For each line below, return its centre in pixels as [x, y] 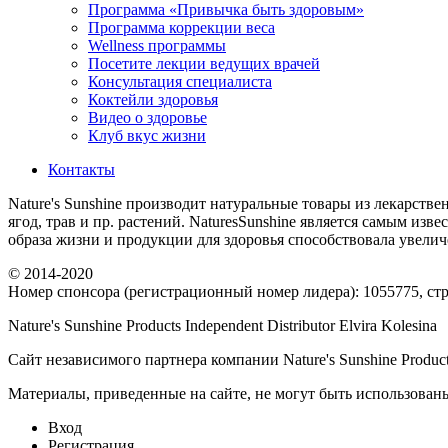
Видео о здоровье [147, 117]
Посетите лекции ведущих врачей [204, 63]
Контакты [81, 169]
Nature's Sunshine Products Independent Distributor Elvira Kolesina [222, 325]
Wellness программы [157, 45]
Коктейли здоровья [153, 99]
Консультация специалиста [180, 81]
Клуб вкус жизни [147, 135]
